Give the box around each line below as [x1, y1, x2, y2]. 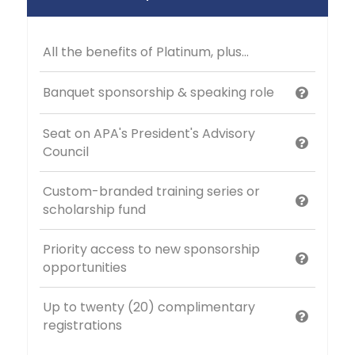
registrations [43, 315, 123, 334]
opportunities [43, 258, 128, 277]
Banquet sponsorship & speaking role [43, 83, 275, 102]
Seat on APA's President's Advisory [43, 124, 256, 143]
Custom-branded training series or [43, 181, 261, 200]
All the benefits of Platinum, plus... [43, 42, 250, 61]
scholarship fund [43, 200, 147, 219]
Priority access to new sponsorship [43, 239, 261, 258]
